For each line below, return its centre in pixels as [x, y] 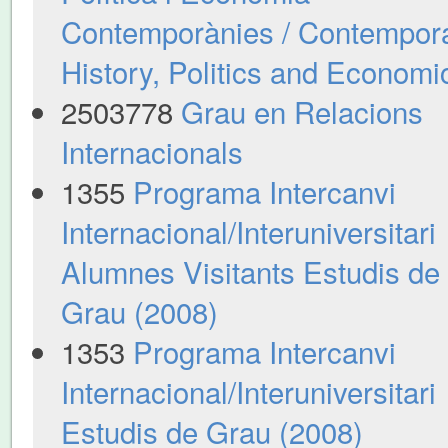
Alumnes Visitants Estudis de [250, 270]
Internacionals [151, 150]
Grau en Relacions [301, 110]
